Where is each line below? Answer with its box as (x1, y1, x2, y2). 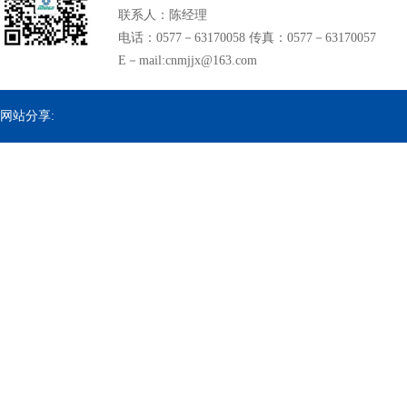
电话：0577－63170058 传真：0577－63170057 (118, 31, 376, 45)
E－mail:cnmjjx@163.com (118, 54, 257, 67)
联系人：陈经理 (118, 8, 207, 22)
